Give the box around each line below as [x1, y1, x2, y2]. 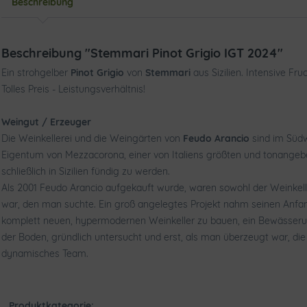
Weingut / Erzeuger [1, 116, 91, 128]
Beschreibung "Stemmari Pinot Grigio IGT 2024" [1, 45, 283, 61]
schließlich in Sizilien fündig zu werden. [1, 165, 170, 177]
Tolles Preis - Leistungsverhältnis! [1, 83, 145, 95]
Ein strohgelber [1, 66, 71, 79]
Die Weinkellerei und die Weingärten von [1, 132, 183, 145]
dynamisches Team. [1, 247, 88, 260]
